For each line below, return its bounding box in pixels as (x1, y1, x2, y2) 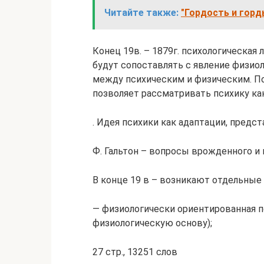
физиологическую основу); (93, 217, 212, 229)
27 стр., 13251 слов (93, 246, 177, 258)
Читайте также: (104, 7, 179, 18)
